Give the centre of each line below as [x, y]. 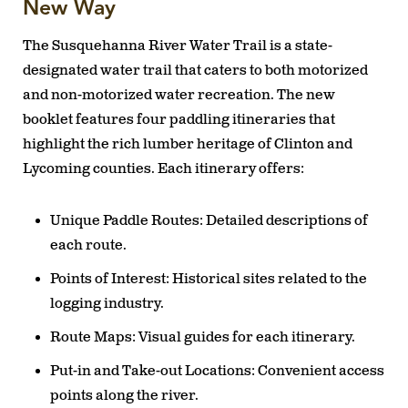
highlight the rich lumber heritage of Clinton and [188, 144]
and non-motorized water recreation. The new [179, 95]
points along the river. [124, 395]
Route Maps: [93, 337]
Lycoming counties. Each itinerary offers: [163, 168]
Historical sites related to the [268, 279]
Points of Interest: [110, 279]
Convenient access [320, 371]
